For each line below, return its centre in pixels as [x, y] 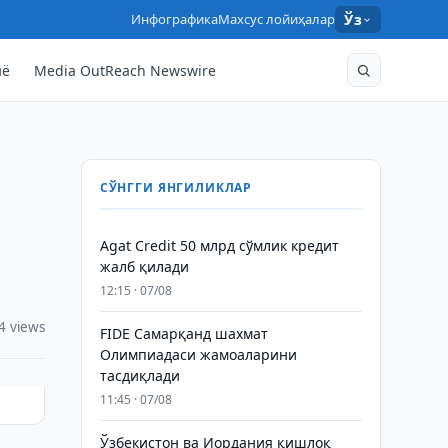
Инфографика [175, 19]
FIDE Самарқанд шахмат [183, 333]
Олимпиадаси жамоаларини [198, 354]
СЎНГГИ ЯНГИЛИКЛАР [176, 187]
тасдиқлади [139, 375]
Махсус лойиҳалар [277, 19]
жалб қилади [144, 266]
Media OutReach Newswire [125, 70]
